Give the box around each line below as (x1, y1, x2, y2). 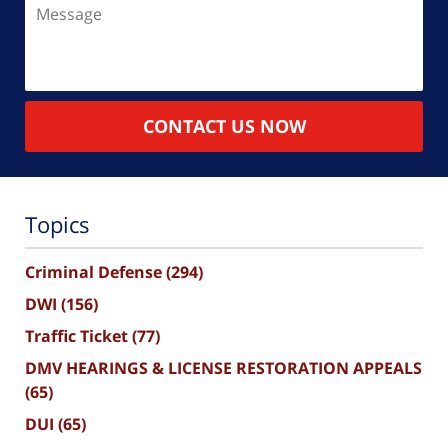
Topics (25, 208, 90, 239)
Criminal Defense (25, 260, 166, 283)
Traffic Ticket (25, 324, 132, 347)
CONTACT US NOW (142, 113, 306, 138)
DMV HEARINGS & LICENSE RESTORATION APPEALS (25, 356, 422, 379)
